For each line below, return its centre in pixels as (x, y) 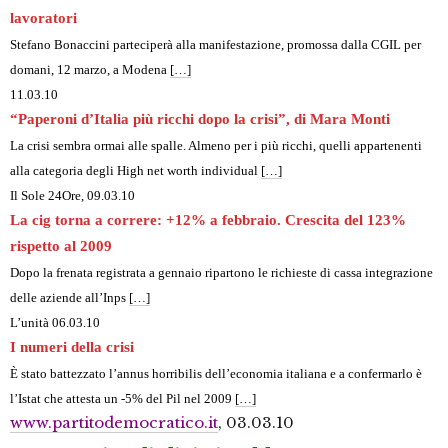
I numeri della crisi (72, 347)
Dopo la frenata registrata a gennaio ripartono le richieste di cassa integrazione (221, 273)
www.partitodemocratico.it (114, 423)
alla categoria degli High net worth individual (135, 171)
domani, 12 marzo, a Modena (90, 70)
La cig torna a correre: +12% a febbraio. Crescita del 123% (208, 220)
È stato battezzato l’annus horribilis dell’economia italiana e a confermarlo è (216, 374)
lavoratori (43, 18)
